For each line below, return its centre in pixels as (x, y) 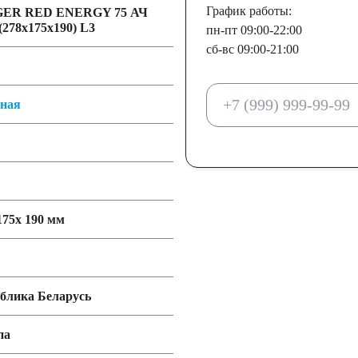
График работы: (249, 11)
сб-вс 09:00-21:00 (252, 49)
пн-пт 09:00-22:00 (254, 30)
